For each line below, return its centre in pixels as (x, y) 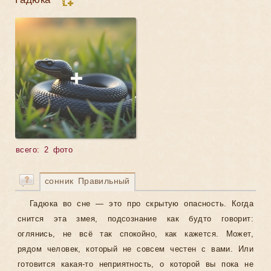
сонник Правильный (87, 181)
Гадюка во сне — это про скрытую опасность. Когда (142, 204)
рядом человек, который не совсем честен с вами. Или (135, 249)
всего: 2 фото (44, 150)
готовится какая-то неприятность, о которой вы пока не (135, 264)
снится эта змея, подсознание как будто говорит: (135, 219)
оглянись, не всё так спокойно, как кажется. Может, (135, 234)
